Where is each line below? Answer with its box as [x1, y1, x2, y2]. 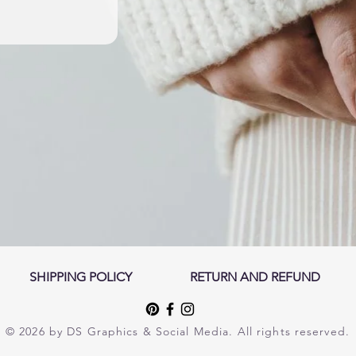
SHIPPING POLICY [29, 269, 132, 285]
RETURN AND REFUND [189, 269, 320, 285]
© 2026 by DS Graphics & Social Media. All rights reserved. [6, 324, 350, 339]
